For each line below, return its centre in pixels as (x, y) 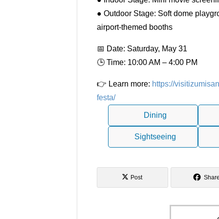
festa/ (106, 98)
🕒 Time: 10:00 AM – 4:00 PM (147, 62)
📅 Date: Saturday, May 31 (142, 49)
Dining (155, 115)
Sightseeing (155, 137)
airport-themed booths (135, 27)
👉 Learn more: (124, 84)
